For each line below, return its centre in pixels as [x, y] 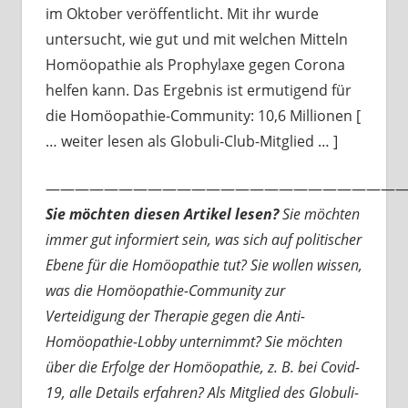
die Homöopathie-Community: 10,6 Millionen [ [203, 115]
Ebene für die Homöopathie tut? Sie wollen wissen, [204, 265]
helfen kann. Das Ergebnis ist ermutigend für [198, 90]
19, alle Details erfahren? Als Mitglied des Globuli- [202, 392]
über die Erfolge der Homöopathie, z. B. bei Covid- [202, 367]
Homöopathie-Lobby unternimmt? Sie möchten [194, 341]
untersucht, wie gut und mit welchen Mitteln [196, 39]
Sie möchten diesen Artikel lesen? [163, 214]
